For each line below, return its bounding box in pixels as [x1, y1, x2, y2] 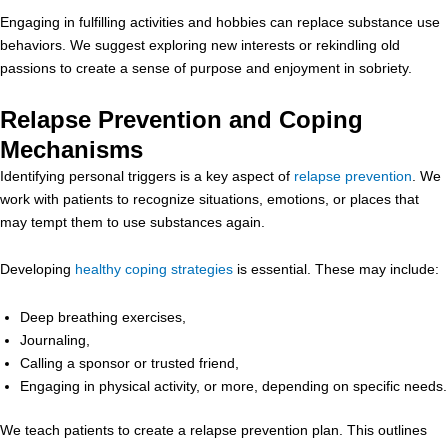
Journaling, [20, 331, 90, 348]
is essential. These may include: [233, 261, 439, 277]
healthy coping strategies [75, 261, 233, 277]
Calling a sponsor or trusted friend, [20, 354, 239, 371]
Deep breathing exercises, [20, 308, 186, 325]
